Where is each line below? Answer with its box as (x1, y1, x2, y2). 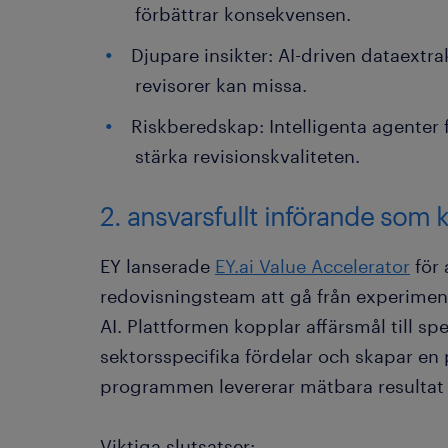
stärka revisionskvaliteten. (135, 145, 360, 167)
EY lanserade (100, 255, 215, 277)
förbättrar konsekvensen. (135, 3, 351, 25)
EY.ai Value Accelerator (215, 255, 410, 277)
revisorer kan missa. (135, 74, 307, 96)
